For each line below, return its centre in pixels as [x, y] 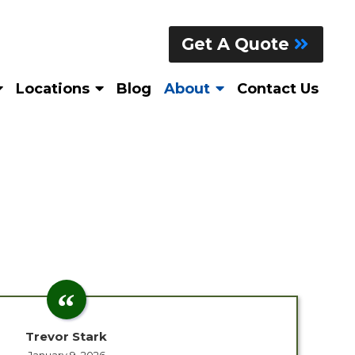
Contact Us [277, 89]
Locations [52, 89]
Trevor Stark [66, 336]
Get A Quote [237, 44]
